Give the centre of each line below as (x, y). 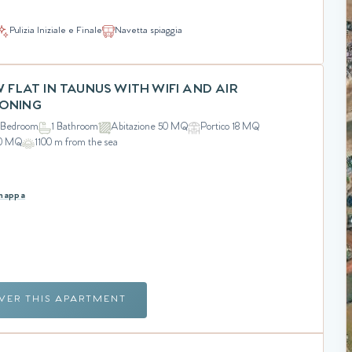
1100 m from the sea (77, 143)
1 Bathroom (75, 127)
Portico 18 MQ (230, 127)
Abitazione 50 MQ (150, 127)
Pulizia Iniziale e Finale (56, 31)
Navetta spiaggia (148, 31)
